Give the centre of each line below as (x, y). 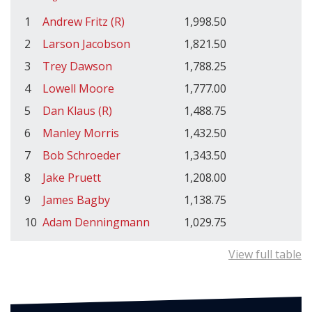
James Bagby (76, 200)
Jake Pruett (72, 177)
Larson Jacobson (86, 44)
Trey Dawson (77, 66)
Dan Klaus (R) (77, 110)
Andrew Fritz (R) (84, 21)
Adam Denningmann (96, 222)
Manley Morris (81, 133)
